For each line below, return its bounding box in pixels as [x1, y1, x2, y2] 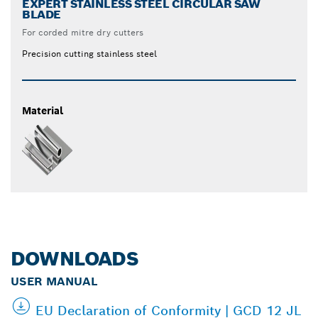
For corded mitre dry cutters [22, 26, 143, 38]
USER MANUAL [11, 273, 97, 289]
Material [22, 104, 63, 117]
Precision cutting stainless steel [22, 48, 157, 59]
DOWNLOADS [11, 246, 138, 271]
